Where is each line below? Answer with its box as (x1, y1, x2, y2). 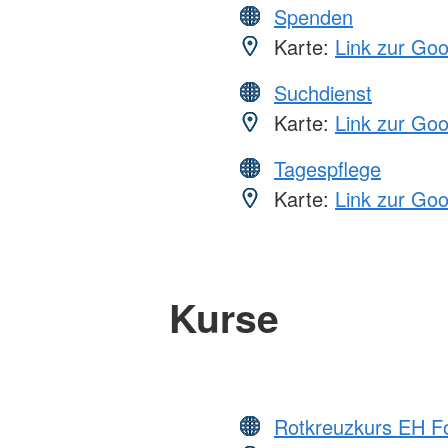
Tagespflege (274, 154, 381, 184)
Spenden (274, 2, 353, 32)
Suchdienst (274, 78, 372, 108)
